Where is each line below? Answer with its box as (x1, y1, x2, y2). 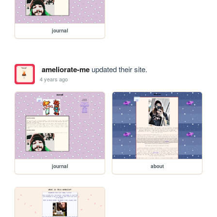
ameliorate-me (41, 63, 90, 75)
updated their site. (89, 63, 147, 74)
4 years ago (40, 75, 68, 83)
